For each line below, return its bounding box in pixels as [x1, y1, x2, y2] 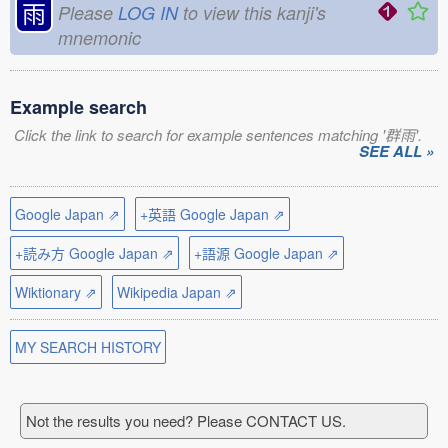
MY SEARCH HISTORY [15, 337, 161, 357]
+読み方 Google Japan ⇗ [15, 243, 174, 263]
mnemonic [58, 25, 141, 50]
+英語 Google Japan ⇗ [140, 204, 285, 224]
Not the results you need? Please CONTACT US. [26, 410, 346, 431]
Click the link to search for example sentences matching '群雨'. [14, 124, 422, 145]
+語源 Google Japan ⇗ [194, 243, 339, 263]
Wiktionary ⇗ [15, 282, 97, 302]
